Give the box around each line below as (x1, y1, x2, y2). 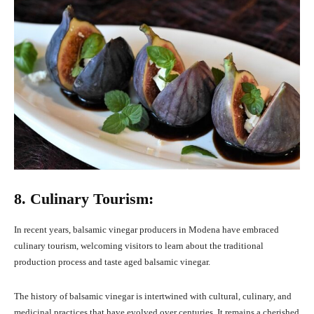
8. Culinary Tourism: (14, 190, 153, 208)
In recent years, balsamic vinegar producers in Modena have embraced (14, 224, 279, 235)
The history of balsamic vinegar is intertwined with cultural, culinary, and (14, 291, 292, 302)
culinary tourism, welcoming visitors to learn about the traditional (14, 240, 264, 252)
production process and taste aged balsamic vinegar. (14, 257, 210, 268)
